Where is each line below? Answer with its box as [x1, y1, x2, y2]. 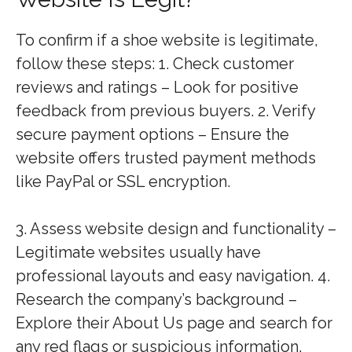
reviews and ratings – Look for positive [16, 78, 299, 97]
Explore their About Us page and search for [16, 313, 332, 332]
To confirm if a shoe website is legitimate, [16, 31, 318, 49]
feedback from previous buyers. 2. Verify [16, 101, 315, 120]
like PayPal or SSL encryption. [16, 172, 230, 191]
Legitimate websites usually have [16, 243, 261, 262]
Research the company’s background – [16, 290, 297, 309]
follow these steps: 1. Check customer [16, 54, 294, 73]
